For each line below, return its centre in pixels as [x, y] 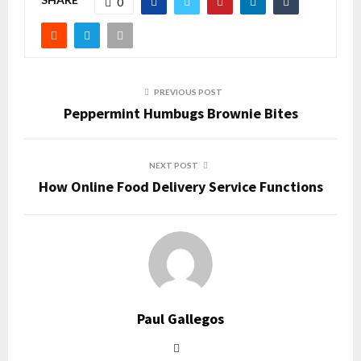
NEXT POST [173, 165]
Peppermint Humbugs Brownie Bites [180, 113]
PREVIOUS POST [188, 91]
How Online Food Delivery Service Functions [180, 186]
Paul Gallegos [180, 318]
